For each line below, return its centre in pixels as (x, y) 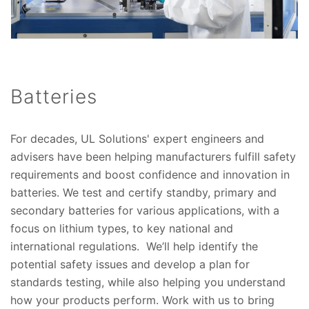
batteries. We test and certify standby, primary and (143, 192)
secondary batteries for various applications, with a (145, 210)
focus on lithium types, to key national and (122, 228)
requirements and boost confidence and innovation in (150, 174)
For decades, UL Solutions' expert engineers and (137, 138)
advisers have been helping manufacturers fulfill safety (153, 156)
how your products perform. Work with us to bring (142, 300)
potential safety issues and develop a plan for (130, 264)
